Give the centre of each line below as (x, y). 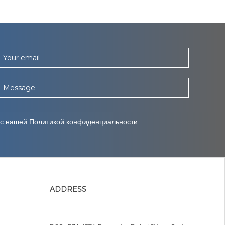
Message (19, 88)
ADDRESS (68, 189)
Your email (21, 58)
